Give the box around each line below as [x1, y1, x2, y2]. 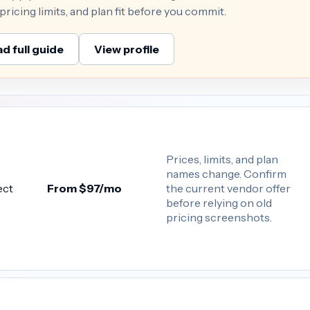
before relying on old [166, 195, 273, 210]
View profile [94, 42, 159, 56]
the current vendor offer [166, 181, 291, 195]
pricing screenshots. [166, 210, 273, 224]
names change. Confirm [166, 166, 287, 181]
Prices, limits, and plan [166, 152, 279, 166]
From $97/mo [47, 181, 122, 196]
